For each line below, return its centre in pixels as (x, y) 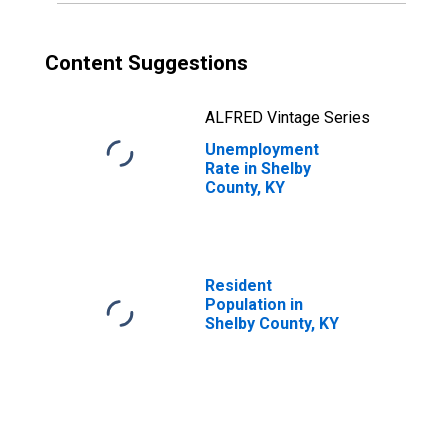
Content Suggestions (146, 63)
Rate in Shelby (258, 168)
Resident (238, 285)
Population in (254, 304)
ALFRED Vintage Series (287, 117)
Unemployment (262, 149)
